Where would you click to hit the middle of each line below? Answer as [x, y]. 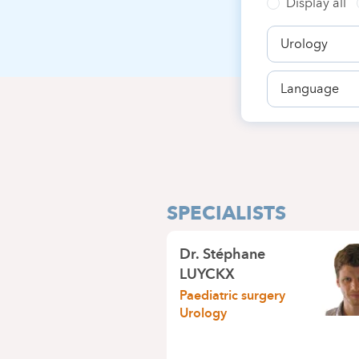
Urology [204, 313]
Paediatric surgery [233, 295]
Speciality [301, 35]
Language [301, 80]
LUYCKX [208, 273]
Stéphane [234, 253]
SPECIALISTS [227, 212]
